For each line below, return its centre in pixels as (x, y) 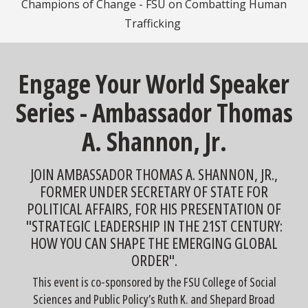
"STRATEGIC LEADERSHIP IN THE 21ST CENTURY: (154, 225)
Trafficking (154, 23)
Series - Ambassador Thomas (154, 112)
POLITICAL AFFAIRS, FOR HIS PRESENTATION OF (154, 208)
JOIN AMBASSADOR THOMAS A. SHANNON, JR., (154, 174)
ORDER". (154, 260)
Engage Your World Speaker (154, 84)
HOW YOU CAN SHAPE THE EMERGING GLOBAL (154, 243)
